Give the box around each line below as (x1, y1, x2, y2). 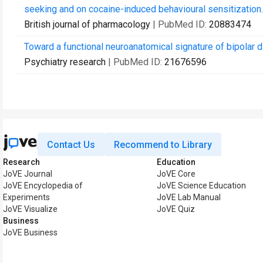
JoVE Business (3, 228, 58, 237)
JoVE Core (157, 169, 195, 178)
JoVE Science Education (157, 181, 246, 190)
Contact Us (47, 139, 95, 150)
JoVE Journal (3, 169, 52, 178)
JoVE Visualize (3, 204, 58, 214)
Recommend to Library (114, 139, 212, 150)
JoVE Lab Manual (157, 193, 221, 202)
